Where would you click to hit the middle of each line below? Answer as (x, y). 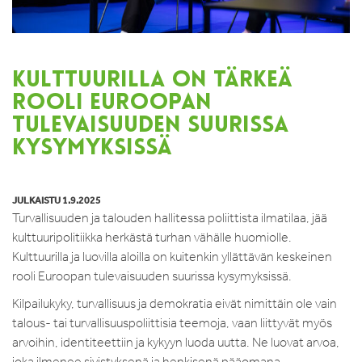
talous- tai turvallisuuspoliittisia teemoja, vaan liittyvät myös (172, 322)
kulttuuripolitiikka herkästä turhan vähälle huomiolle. (152, 237)
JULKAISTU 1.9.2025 (57, 200)
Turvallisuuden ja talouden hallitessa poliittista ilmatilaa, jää (170, 217)
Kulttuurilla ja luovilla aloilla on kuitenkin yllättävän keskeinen (172, 256)
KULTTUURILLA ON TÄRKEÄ (152, 80)
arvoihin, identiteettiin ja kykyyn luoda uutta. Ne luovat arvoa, (176, 342)
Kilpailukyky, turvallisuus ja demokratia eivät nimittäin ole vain (175, 303)
